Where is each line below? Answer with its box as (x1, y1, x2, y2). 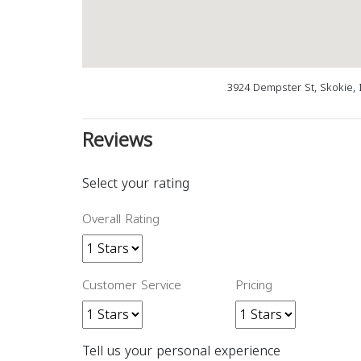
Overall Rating (82, 208, 160, 230)
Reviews (82, 122, 152, 159)
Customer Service (82, 274, 181, 297)
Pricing (235, 274, 272, 297)
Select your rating (82, 171, 189, 196)
